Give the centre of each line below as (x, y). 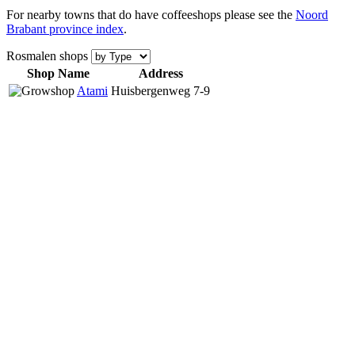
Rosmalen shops (49, 55)
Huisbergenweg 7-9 (160, 90)
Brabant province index (65, 29)
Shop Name (58, 73)
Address (160, 73)
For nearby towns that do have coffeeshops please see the (151, 14)
